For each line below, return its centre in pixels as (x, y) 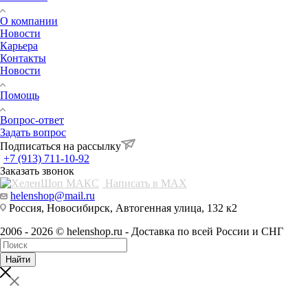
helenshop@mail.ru (53, 195)
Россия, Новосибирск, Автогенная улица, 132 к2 (122, 208)
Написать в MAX (145, 183)
